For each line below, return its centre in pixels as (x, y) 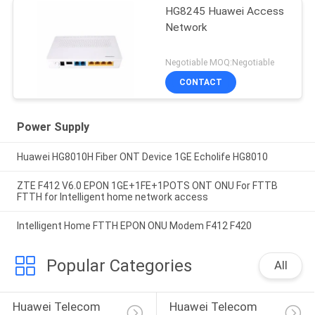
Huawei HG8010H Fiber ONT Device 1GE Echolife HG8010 (142, 157)
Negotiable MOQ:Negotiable (220, 63)
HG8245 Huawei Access (225, 11)
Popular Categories (119, 265)
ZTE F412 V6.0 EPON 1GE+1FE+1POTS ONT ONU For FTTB (147, 185)
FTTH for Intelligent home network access (112, 197)
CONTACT (201, 83)
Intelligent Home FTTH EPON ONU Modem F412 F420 (134, 225)
